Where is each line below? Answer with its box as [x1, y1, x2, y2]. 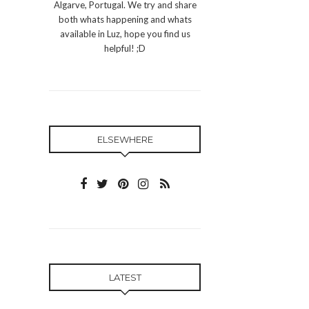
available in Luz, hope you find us [59, 28, 190, 39]
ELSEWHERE [97, 134, 153, 145]
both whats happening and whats [58, 14, 192, 25]
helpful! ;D [104, 43, 146, 54]
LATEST [108, 272, 141, 283]
